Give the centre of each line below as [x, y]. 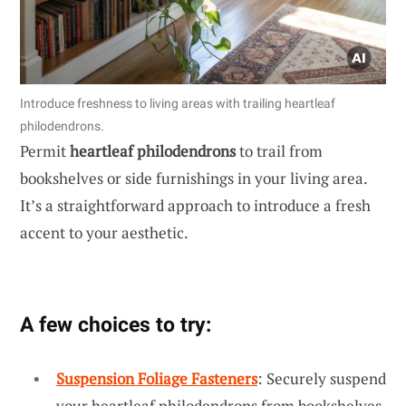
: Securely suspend [322, 378]
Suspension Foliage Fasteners [157, 378]
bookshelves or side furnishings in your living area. [193, 178]
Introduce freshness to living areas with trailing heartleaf [178, 103]
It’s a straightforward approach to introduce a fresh [195, 205]
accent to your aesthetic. [104, 232]
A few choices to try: [116, 324]
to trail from [279, 150]
